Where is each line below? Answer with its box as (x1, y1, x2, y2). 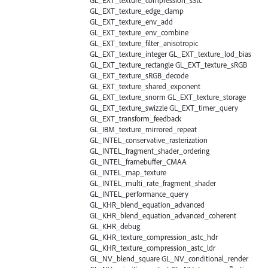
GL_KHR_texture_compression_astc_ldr (90, 242, 215, 252)
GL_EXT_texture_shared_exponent (90, 81, 200, 91)
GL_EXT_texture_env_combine (90, 27, 188, 37)
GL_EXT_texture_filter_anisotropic (90, 38, 198, 48)
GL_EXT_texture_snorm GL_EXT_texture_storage (90, 92, 246, 102)
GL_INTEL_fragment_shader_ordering (90, 145, 209, 156)
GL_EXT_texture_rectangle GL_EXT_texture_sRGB (90, 59, 247, 69)
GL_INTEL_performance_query (90, 188, 188, 199)
